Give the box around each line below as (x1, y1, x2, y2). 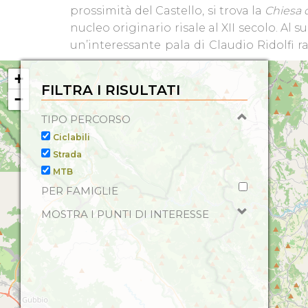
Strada (53, 149, 82, 159)
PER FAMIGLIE (41, 184, 118, 197)
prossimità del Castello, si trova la (70, 4, 265, 17)
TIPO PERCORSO (41, 113, 131, 126)
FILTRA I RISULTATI (41, 82, 180, 98)
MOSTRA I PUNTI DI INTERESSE (41, 208, 209, 221)
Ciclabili (53, 132, 90, 142)
